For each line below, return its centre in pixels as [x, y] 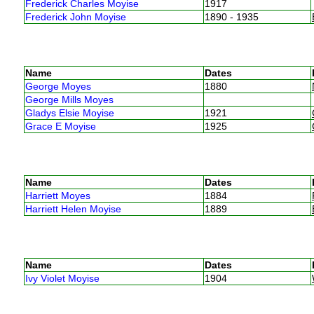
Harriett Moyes [57, 195]
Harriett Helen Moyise [73, 209]
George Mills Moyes [69, 99]
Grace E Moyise [60, 126]
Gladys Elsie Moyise [69, 112]
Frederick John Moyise [75, 16]
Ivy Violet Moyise [62, 278]
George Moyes [58, 86]
